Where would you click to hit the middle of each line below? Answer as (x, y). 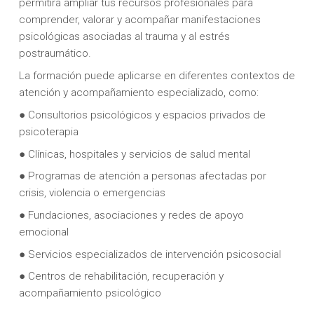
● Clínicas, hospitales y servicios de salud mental (134, 154)
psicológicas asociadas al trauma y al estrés (124, 37)
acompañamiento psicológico (90, 293)
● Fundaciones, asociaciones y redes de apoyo (131, 215)
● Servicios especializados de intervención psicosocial (150, 254)
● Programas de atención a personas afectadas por (142, 176)
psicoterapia (48, 131)
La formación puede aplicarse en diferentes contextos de (157, 76)
